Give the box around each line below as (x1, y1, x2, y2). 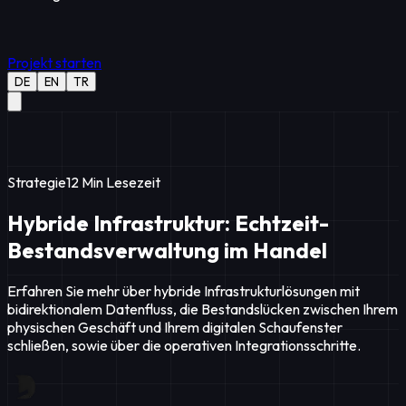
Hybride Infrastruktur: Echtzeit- (7, 208, 329, 237)
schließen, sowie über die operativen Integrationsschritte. (7, 335, 361, 354)
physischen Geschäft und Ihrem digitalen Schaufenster (7, 317, 343, 336)
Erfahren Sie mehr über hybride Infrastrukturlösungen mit (7, 281, 360, 300)
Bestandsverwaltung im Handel (7, 236, 327, 264)
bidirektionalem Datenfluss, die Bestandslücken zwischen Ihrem (7, 299, 398, 318)
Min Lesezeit (82, 173, 160, 191)
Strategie (7, 173, 66, 191)
